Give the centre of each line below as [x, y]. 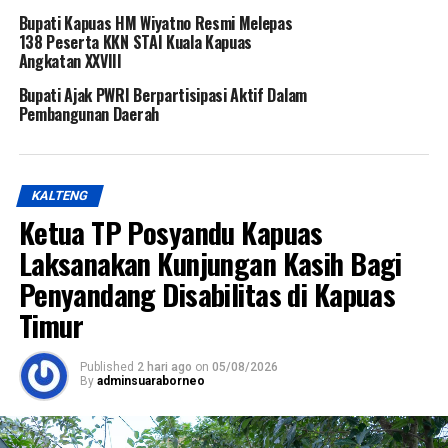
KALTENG [59, 195]
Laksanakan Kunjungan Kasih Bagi [210, 262]
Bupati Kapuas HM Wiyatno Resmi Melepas [155, 22]
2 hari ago [164, 366]
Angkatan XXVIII [70, 60]
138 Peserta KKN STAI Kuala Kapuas [135, 41]
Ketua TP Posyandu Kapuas [170, 231]
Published [106, 366]
